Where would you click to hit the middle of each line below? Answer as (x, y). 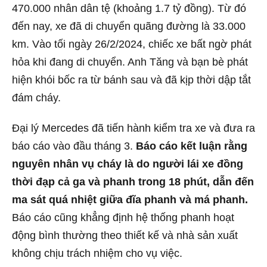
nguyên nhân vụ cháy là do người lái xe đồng (128, 164)
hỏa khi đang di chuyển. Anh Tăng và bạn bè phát (130, 62)
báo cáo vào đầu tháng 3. (74, 146)
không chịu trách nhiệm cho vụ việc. (97, 254)
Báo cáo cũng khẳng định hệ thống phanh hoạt (123, 218)
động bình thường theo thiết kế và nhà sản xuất (125, 236)
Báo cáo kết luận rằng (192, 146)
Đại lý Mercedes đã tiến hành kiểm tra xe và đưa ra (133, 128)
